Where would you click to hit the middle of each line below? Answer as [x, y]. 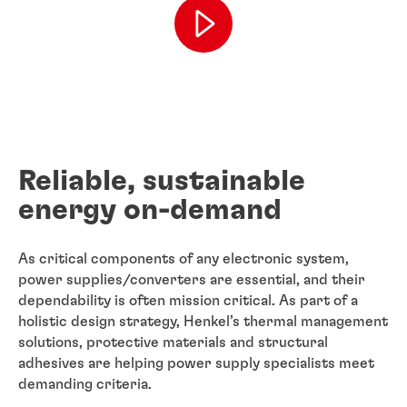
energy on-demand [150, 210]
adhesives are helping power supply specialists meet [196, 363]
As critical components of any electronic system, [184, 258]
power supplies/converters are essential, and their [192, 279]
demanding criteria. [85, 384]
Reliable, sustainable [162, 181]
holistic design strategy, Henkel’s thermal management [203, 321]
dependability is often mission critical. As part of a [188, 300]
